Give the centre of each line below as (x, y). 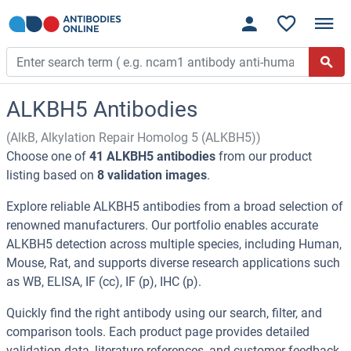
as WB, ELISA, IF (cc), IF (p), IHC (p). (104, 282)
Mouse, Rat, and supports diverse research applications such (173, 263)
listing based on (52, 175)
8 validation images (152, 175)
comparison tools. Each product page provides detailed (158, 332)
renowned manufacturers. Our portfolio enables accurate (162, 226)
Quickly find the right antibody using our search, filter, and (164, 313)
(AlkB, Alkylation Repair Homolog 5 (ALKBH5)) (134, 138)
